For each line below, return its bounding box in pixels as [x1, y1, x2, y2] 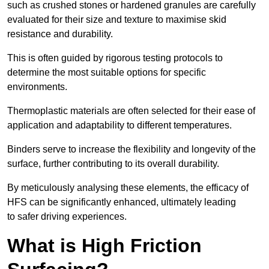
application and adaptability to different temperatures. [7, 120, 232, 131]
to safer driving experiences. [7, 211, 127, 222]
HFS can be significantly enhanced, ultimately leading [7, 197, 236, 208]
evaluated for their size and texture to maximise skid [7, 14, 226, 25]
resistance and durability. [7, 29, 113, 40]
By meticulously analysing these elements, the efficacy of [7, 183, 249, 193]
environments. [7, 82, 67, 92]
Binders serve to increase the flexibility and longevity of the [7, 144, 256, 155]
